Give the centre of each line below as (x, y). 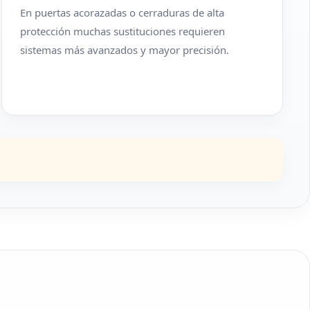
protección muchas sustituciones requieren (122, 31)
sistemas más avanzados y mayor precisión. (124, 50)
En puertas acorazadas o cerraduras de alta (122, 12)
